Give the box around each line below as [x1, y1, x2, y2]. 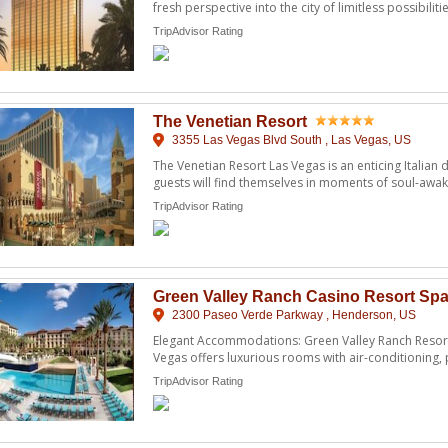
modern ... [153, 365, 211, 383]
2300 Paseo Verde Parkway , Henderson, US [169, 307, 416, 322]
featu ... [153, 190, 194, 208]
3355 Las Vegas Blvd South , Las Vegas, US [169, 132, 411, 147]
